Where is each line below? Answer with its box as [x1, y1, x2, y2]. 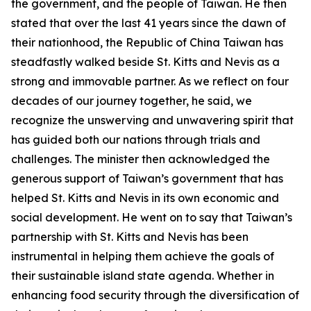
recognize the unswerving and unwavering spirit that [11, 113, 294, 127]
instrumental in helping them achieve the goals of [11, 249, 274, 263]
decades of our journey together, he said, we [11, 94, 252, 108]
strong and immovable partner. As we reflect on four [11, 74, 289, 88]
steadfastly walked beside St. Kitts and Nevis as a [11, 55, 280, 69]
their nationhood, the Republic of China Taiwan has [11, 35, 283, 49]
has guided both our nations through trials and [11, 133, 260, 146]
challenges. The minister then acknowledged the [11, 152, 270, 166]
